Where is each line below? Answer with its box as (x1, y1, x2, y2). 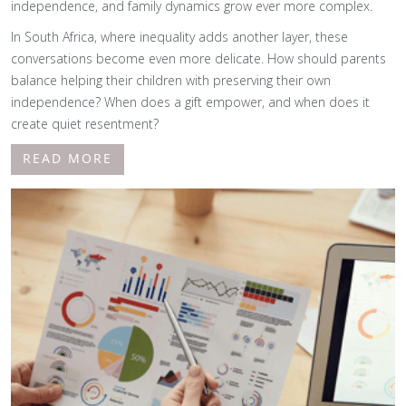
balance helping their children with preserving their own (11, 72, 331, 89)
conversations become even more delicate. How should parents (11, 50, 386, 67)
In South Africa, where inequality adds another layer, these (11, 28, 348, 45)
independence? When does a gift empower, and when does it (11, 93, 370, 111)
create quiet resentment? (11, 115, 159, 132)
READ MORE (23, 150, 112, 167)
